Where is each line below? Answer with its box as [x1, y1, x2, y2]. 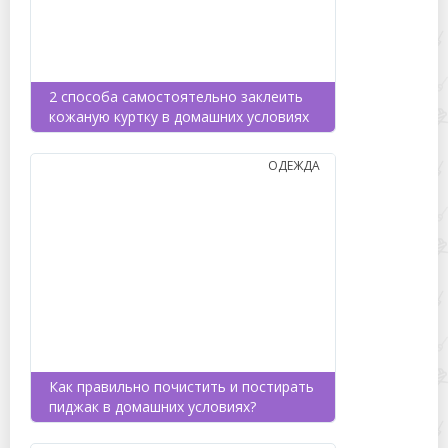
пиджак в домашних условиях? [49, 397, 256, 416]
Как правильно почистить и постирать [49, 377, 314, 396]
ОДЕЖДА [268, 157, 320, 174]
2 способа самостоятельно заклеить [49, 87, 303, 106]
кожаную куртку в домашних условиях [49, 107, 309, 126]
